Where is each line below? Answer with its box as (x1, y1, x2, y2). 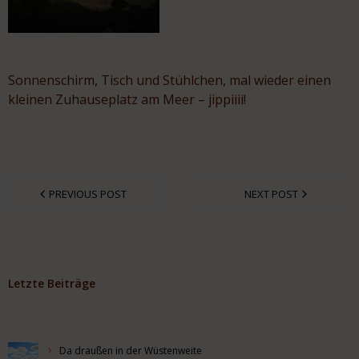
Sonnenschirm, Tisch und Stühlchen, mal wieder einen (8, 71, 331, 89)
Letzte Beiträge (8, 276, 95, 292)
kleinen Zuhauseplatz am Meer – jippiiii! (8, 90, 246, 108)
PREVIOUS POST (48, 187, 127, 202)
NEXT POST (244, 187, 299, 202)
